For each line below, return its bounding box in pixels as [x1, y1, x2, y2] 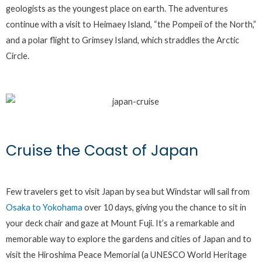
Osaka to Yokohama [6, 202, 82, 213]
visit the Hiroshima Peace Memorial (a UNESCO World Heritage [6, 250, 247, 260]
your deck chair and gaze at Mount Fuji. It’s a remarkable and [6, 218, 235, 229]
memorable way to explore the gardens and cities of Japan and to [6, 234, 251, 244]
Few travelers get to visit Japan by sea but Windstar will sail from [6, 187, 250, 197]
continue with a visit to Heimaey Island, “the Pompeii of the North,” [6, 19, 256, 30]
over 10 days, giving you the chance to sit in [82, 202, 246, 213]
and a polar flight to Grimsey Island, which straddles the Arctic [6, 35, 239, 46]
